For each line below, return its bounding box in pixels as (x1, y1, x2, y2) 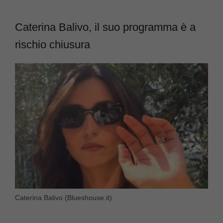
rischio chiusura (15, 38, 90, 51)
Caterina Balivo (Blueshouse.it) (15, 193, 112, 202)
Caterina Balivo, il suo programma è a (15, 21, 196, 34)
